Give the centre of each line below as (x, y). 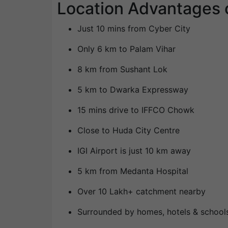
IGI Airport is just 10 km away (134, 151)
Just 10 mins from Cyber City (134, 29)
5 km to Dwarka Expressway (133, 90)
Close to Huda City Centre (129, 131)
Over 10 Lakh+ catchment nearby (141, 192)
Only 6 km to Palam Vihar (126, 49)
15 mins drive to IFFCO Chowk (136, 110)
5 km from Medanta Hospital (133, 171)
